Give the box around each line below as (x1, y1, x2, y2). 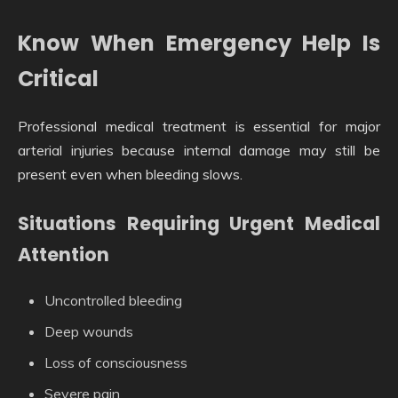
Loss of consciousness (44, 353, 187, 371)
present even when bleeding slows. (18, 165, 243, 184)
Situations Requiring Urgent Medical (18, 211, 380, 237)
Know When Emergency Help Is (18, 28, 380, 59)
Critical (18, 64, 99, 94)
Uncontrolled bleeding (44, 291, 182, 309)
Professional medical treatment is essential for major (18, 117, 380, 136)
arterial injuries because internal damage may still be (18, 141, 380, 160)
